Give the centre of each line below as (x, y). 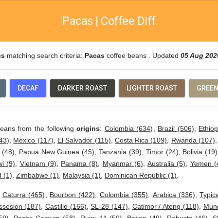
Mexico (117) (33, 140)
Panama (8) (80, 163)
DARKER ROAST (82, 88)
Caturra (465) (24, 195)
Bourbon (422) (72, 195)
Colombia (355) (124, 195)
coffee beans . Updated (143, 55)
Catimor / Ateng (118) (165, 206)
